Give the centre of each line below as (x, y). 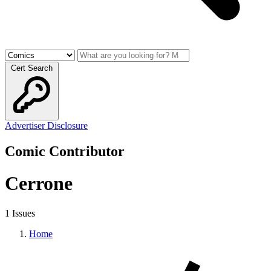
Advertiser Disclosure (46, 126)
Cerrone (39, 184)
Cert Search (32, 68)
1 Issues (20, 213)
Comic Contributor (65, 151)
